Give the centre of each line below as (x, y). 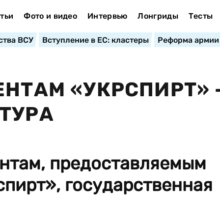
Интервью (107, 16)
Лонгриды (158, 16)
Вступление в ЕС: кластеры (95, 40)
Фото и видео (51, 16)
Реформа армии (188, 40)
